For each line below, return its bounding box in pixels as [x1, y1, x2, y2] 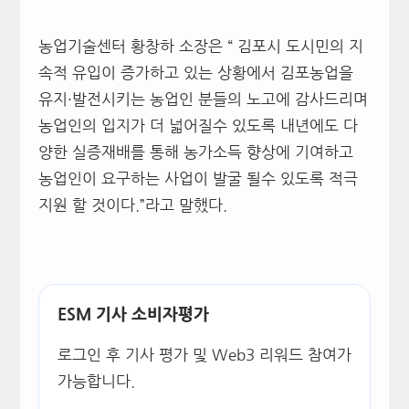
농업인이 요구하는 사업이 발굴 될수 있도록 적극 [37, 171, 358, 186]
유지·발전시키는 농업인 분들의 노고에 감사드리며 [37, 91, 368, 107]
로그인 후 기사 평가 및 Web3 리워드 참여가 [57, 347, 351, 362]
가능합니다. [57, 373, 135, 389]
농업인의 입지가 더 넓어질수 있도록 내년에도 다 [37, 118, 358, 133]
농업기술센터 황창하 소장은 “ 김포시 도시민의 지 [37, 38, 363, 54]
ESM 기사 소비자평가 [57, 307, 209, 323]
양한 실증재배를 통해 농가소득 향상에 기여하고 [37, 144, 353, 160]
